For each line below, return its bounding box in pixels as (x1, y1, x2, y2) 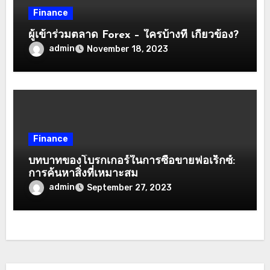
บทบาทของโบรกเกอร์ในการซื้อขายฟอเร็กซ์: (28, 155, 236, 167)
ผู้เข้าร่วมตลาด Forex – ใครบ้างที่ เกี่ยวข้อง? (28, 29, 239, 41)
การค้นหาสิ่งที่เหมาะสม (28, 168, 139, 180)
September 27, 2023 (87, 182, 172, 193)
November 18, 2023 (87, 43, 169, 54)
